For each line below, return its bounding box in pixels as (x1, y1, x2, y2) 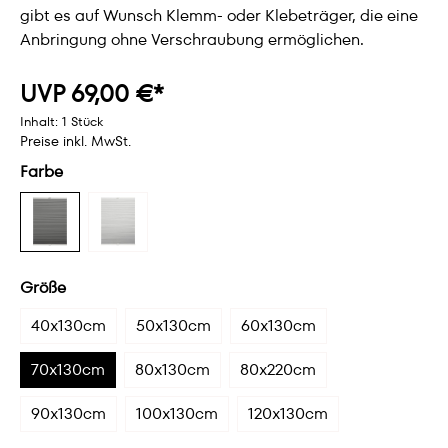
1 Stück (62, 113, 103, 130)
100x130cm (136, 402, 218, 425)
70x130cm (31, 358, 105, 381)
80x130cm (135, 358, 210, 381)
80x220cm (240, 358, 316, 381)
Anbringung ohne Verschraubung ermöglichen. (20, 28, 364, 51)
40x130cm (31, 314, 106, 337)
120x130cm (248, 402, 328, 425)
